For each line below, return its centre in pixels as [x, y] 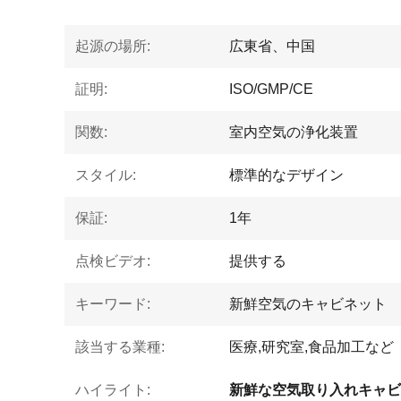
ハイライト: [113, 390]
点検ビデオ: [113, 261]
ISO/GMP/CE [271, 89]
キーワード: [113, 304]
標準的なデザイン [286, 175]
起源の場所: [113, 46]
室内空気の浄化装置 [294, 132]
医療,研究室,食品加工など [311, 347]
